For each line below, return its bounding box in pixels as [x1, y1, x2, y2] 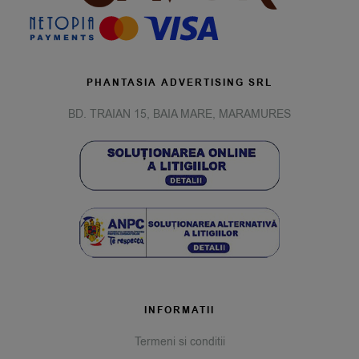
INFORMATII [144, 304, 215, 318]
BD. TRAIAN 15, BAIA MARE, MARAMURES [68, 106, 291, 122]
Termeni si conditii [134, 334, 225, 350]
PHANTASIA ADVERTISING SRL [87, 75, 272, 90]
